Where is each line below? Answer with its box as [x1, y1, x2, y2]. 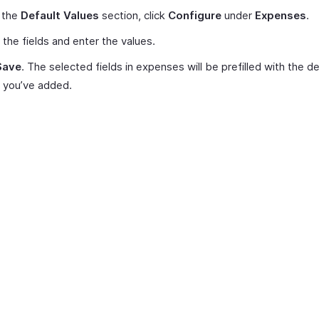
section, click [99, 9, 168, 22]
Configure [168, 9, 221, 22]
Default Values [21, 9, 99, 22]
